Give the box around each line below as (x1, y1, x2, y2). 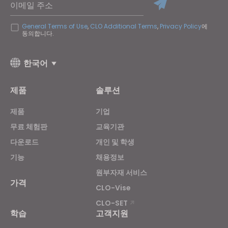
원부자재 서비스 (96, 167, 147, 178)
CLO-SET (96, 198, 129, 208)
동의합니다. (22, 29, 54, 38)
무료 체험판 (10, 122, 47, 132)
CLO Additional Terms (90, 22, 157, 31)
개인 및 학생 (96, 137, 134, 147)
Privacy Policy (160, 22, 202, 31)
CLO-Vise (96, 183, 131, 193)
